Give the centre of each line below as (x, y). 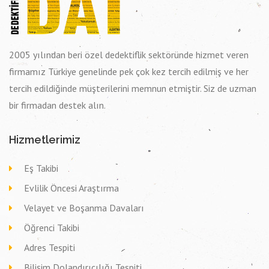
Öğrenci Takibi (52, 228)
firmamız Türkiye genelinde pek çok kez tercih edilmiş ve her (129, 71)
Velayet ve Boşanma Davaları (84, 208)
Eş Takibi (41, 168)
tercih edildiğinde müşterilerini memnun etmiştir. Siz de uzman (133, 88)
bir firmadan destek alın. (57, 105)
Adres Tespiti (50, 247)
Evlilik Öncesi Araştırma (71, 188)
